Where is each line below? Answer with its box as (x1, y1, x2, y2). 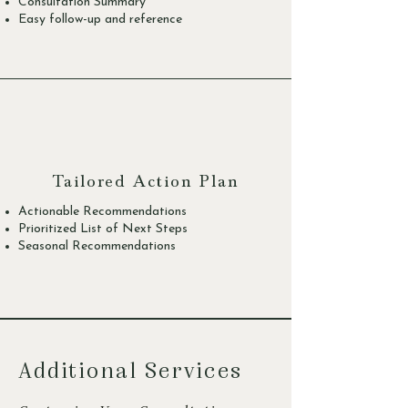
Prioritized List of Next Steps (18, 221, 188, 236)
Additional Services (18, 356, 243, 382)
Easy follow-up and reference (18, 12, 182, 26)
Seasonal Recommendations (18, 239, 176, 253)
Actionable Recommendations (18, 204, 187, 219)
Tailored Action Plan (52, 174, 240, 192)
